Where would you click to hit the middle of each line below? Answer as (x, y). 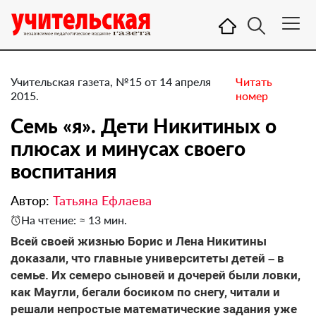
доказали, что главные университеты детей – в (147, 258)
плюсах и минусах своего (128, 148)
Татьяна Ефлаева (102, 200)
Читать (254, 81)
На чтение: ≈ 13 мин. (74, 220)
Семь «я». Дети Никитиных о (144, 126)
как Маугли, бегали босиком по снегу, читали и (145, 292)
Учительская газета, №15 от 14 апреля (111, 81)
